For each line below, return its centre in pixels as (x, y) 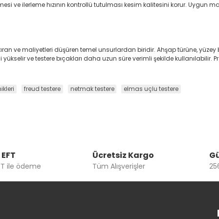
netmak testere (92, 89)
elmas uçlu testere (151, 89)
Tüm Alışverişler (119, 166)
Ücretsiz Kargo (123, 155)
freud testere (42, 89)
